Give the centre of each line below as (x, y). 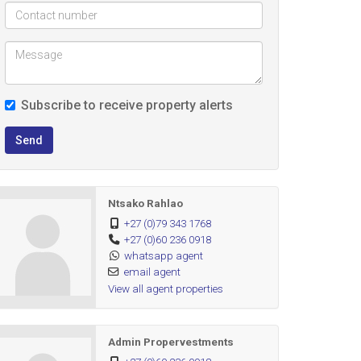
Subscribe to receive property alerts (127, 105)
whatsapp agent (163, 255)
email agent (152, 272)
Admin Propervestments (170, 342)
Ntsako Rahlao (145, 203)
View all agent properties (165, 288)
